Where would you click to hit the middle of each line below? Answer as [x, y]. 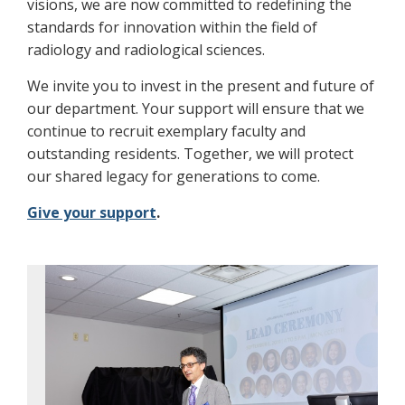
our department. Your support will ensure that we [196, 108]
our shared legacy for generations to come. [174, 176]
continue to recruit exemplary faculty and [166, 131]
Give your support [92, 212]
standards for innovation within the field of [172, 27]
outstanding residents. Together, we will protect [190, 153]
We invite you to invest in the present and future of [201, 85]
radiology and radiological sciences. [146, 49]
